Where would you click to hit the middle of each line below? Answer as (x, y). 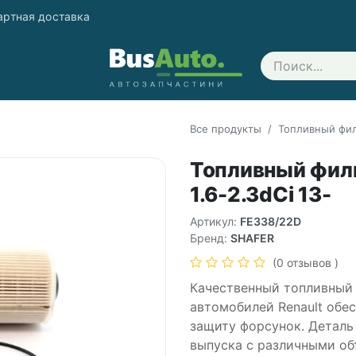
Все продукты (226, 128)
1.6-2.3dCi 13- (261, 194)
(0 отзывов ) (306, 263)
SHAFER (252, 238)
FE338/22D (271, 221)
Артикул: (215, 221)
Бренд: (210, 238)
